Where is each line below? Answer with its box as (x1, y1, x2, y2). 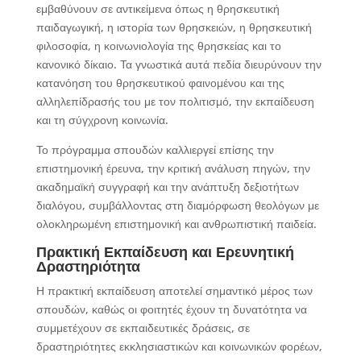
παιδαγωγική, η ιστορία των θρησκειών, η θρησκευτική (35, 19, 312, 35)
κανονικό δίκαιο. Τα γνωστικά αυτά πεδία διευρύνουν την (35, 56, 322, 72)
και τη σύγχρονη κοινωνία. (35, 112, 168, 127)
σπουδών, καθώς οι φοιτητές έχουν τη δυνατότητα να (35, 301, 307, 317)
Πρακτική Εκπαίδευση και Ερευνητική (35, 242, 294, 261)
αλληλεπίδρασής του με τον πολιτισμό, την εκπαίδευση (35, 93, 314, 109)
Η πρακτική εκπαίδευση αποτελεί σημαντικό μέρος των (35, 283, 313, 298)
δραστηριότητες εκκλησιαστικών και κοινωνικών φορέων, (35, 338, 322, 354)
